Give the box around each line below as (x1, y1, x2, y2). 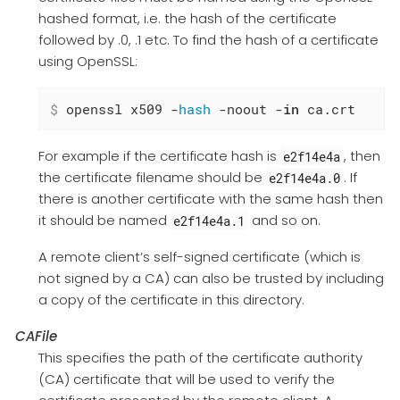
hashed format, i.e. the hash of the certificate (37, 9, 337, 29)
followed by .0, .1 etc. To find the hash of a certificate (37, 30, 379, 50)
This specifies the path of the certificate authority (37, 348, 362, 368)
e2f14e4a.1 (173, 212, 246, 229)
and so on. (247, 211, 321, 230)
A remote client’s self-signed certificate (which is (37, 247, 361, 267)
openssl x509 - (57, 100, 179, 119)
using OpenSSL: (37, 52, 137, 71)
